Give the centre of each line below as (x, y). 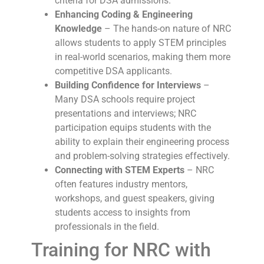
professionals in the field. (107, 226)
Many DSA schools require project (125, 99)
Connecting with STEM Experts (119, 170)
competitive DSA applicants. (114, 71)
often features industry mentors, (121, 184)
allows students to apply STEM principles (140, 42)
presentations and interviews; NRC (125, 113)
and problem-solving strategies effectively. (143, 156)
